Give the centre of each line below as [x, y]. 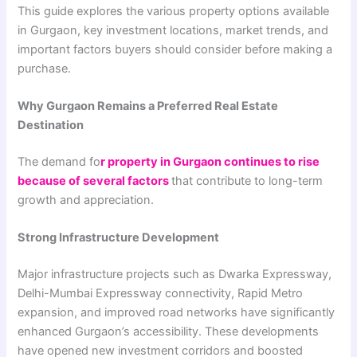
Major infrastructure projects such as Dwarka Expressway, [175, 275]
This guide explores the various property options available [174, 11]
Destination [51, 126]
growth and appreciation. [86, 200]
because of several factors [95, 181]
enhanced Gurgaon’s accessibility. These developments [169, 332]
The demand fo [59, 162]
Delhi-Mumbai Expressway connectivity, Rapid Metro [161, 294]
